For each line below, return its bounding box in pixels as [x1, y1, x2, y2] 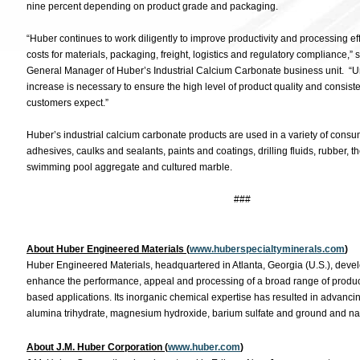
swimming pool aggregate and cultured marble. [27, 162, 232, 173]
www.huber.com [168, 342, 240, 353]
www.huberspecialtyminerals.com [190, 243, 345, 255]
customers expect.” [27, 97, 108, 108]
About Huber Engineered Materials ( [27, 243, 190, 255]
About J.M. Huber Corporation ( [27, 342, 168, 353]
